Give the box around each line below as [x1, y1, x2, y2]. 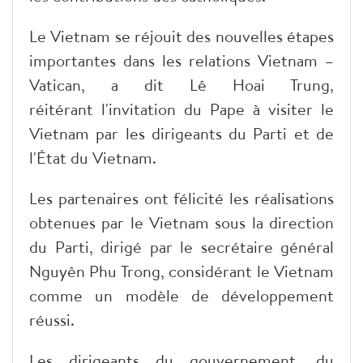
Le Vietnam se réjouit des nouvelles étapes [29, 24, 334, 47]
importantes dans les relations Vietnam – [29, 49, 334, 71]
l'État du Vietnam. [29, 146, 156, 169]
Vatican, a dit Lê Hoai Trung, [29, 73, 334, 96]
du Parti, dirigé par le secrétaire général [29, 235, 334, 258]
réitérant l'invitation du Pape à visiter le [29, 97, 334, 120]
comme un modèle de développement [29, 284, 334, 306]
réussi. [29, 308, 75, 331]
